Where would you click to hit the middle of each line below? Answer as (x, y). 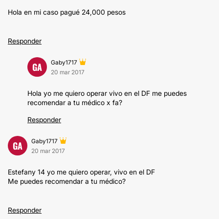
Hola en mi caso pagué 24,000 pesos (67, 12)
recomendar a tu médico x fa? (75, 102)
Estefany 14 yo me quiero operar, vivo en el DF (81, 172)
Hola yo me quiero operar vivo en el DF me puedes (107, 93)
